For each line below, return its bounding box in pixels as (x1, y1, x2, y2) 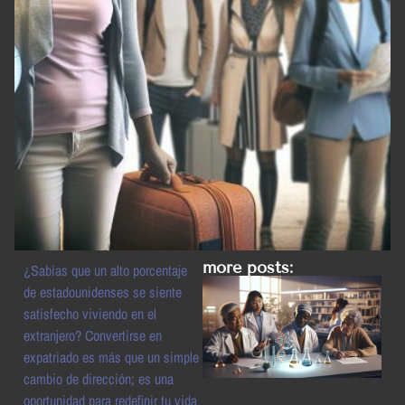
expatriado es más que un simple (24, 347, 199, 367)
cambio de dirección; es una (24, 369, 174, 389)
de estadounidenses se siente (24, 282, 182, 302)
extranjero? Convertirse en (24, 325, 162, 345)
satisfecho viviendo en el (24, 304, 156, 324)
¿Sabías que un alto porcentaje (24, 260, 187, 280)
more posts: (202, 258, 293, 278)
